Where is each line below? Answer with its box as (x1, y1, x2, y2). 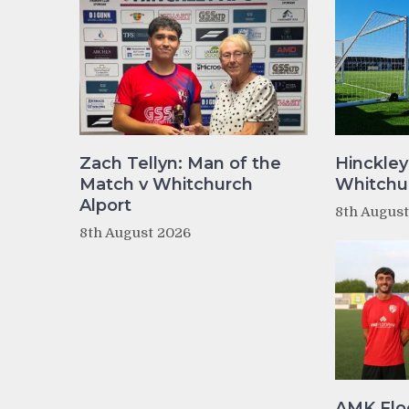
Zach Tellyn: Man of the (79, 152, 281, 173)
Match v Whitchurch (79, 173, 253, 194)
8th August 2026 (79, 224, 191, 241)
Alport (79, 194, 131, 215)
